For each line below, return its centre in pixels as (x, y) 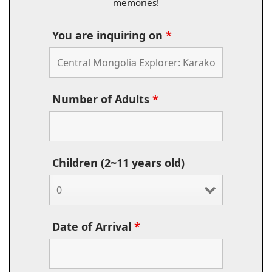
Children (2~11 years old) (118, 163)
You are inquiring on (109, 36)
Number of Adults (102, 99)
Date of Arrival (93, 227)
